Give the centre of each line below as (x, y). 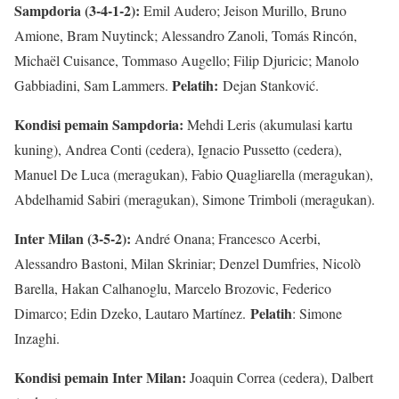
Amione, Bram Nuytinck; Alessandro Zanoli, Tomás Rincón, (186, 36)
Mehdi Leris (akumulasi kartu (268, 125)
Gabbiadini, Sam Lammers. (93, 85)
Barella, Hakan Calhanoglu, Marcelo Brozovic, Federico (173, 289)
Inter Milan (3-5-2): (73, 239)
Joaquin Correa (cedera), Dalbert (280, 378)
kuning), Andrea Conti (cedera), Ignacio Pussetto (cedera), (178, 150)
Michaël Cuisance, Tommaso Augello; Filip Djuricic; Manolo (187, 61)
